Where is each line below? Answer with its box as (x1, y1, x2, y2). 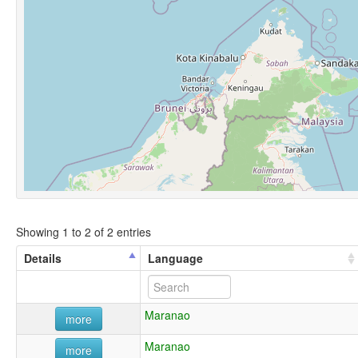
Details (24, 249, 62, 266)
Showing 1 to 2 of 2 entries (16, 223, 151, 240)
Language (148, 249, 203, 266)
